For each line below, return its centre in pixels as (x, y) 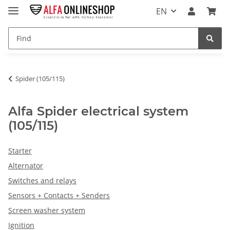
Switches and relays (42, 180)
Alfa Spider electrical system (98, 111)
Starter (20, 150)
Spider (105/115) (40, 78)
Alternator (26, 165)
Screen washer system (47, 210)
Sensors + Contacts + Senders (59, 195)
